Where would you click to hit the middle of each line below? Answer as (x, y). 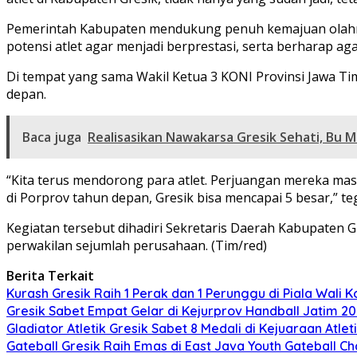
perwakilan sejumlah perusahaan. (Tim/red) (137, 245)
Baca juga (52, 137)
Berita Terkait (50, 275)
